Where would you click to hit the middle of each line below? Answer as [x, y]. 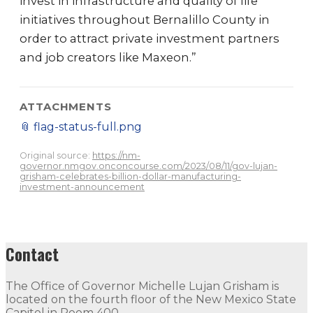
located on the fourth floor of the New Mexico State [151, 299]
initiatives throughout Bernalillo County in [145, 20]
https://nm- [116, 155]
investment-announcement [82, 187]
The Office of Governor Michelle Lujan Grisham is [142, 286]
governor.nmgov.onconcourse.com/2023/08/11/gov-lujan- [148, 166]
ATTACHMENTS [66, 107]
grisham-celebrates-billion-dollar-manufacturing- [130, 176]
